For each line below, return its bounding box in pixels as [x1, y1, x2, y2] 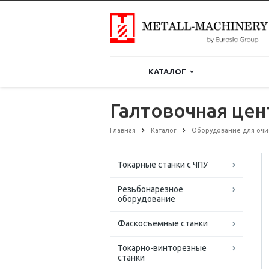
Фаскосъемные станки [118, 219, 208, 229]
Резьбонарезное [118, 184, 183, 195]
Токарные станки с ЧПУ [118, 160, 208, 170]
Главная [110, 127, 136, 134]
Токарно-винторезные [118, 243, 207, 253]
